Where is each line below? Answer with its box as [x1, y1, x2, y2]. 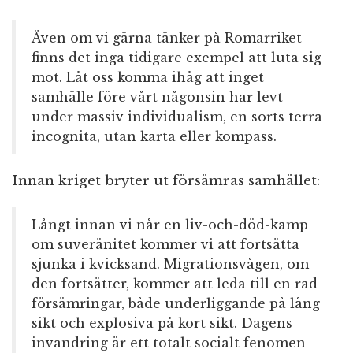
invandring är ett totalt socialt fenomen [32, 335, 306, 351]
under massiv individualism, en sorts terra [32, 109, 322, 125]
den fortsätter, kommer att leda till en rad [32, 276, 318, 292]
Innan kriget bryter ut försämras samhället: [12, 173, 320, 190]
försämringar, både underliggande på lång [32, 295, 320, 312]
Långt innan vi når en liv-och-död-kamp [32, 217, 308, 233]
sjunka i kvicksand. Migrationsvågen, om [32, 256, 309, 273]
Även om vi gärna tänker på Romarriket [32, 30, 302, 46]
